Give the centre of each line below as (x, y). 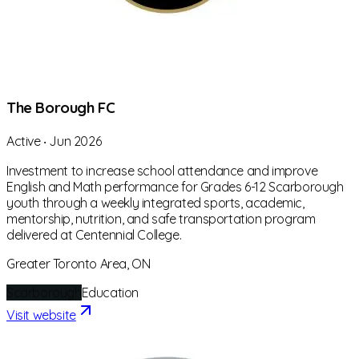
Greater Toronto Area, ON (79, 264)
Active (24, 141)
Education (110, 293)
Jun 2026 (75, 141)
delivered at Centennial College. (94, 235)
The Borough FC (61, 108)
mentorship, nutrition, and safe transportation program (161, 219)
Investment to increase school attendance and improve (162, 171)
